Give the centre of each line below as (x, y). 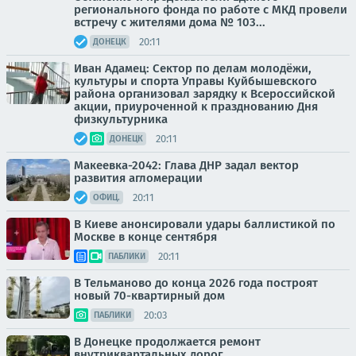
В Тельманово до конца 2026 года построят (196, 283)
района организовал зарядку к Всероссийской (205, 94)
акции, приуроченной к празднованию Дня (196, 106)
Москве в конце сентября (145, 237)
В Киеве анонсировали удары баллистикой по (205, 224)
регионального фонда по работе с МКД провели (211, 10)
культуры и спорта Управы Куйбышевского (195, 81)
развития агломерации (138, 178)
